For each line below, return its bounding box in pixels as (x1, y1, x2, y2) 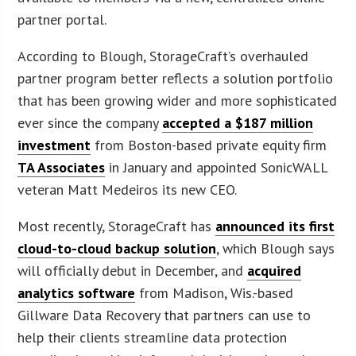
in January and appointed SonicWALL (105, 157, 328, 176)
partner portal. (17, 10, 107, 29)
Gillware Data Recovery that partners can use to (17, 305, 311, 324)
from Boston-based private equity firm (91, 135, 327, 154)
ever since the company (17, 113, 163, 132)
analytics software (17, 283, 136, 302)
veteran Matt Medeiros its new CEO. (17, 180, 238, 199)
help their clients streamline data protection (17, 327, 288, 346)
